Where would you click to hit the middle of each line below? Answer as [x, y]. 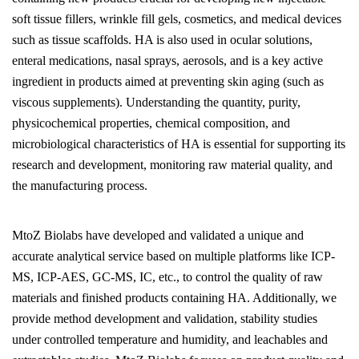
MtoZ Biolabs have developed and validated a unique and [158, 235]
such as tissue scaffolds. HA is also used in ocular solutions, [162, 40]
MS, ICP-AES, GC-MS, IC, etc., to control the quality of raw [167, 277]
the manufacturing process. [80, 186]
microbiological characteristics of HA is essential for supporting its [179, 144]
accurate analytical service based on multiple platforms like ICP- [173, 256]
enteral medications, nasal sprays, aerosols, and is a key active [167, 61]
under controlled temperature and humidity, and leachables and [170, 339]
